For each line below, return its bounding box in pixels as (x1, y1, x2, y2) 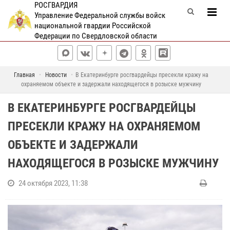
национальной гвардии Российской (34, 21, 151, 30)
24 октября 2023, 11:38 (18, 179, 88, 188)
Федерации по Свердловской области (34, 31, 157, 41)
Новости (45, 71, 67, 79)
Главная (14, 71, 35, 79)
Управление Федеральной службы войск (34, 11, 165, 20)
